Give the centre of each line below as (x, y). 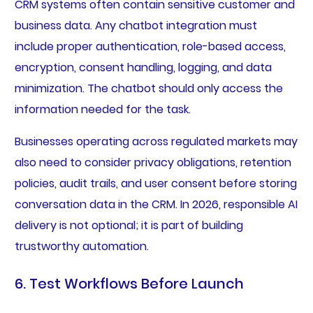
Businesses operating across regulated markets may (156, 142)
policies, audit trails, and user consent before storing (155, 184)
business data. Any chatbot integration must (136, 26)
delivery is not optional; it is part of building (129, 226)
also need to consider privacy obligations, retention (153, 163)
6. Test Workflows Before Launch (129, 284)
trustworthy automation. (81, 247)
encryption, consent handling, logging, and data (143, 68)
